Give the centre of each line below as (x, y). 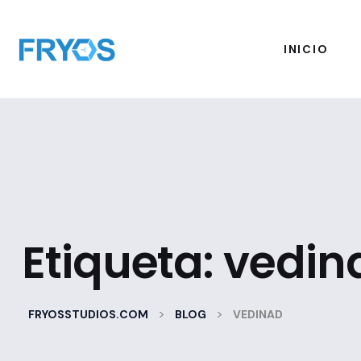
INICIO (306, 49)
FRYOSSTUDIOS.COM (88, 314)
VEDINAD (258, 314)
